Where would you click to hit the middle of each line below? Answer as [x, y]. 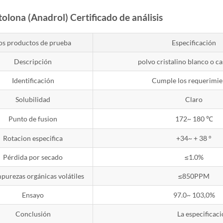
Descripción [33, 61]
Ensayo [33, 195]
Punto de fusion [33, 119]
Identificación [33, 80]
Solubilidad [33, 99]
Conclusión [33, 214]
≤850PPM [194, 176]
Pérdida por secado [33, 157]
